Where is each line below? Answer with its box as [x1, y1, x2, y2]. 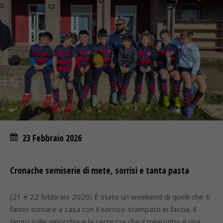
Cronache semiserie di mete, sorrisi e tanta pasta [10, 164, 189, 176]
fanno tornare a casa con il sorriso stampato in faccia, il [10, 204, 196, 214]
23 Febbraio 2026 [22, 132, 82, 144]
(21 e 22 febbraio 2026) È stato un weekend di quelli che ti [10, 192, 210, 202]
